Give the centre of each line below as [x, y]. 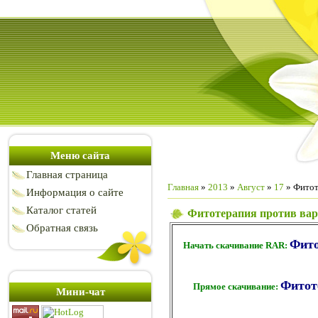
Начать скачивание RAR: [236, 246]
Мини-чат [80, 292]
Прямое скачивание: [236, 287]
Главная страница [67, 175]
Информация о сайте [75, 192]
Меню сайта [80, 155]
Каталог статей [61, 210]
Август [251, 187]
